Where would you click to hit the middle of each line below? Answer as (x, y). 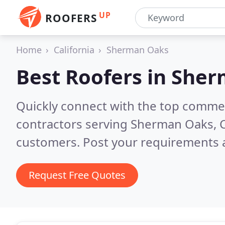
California (74, 50)
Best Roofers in (94, 77)
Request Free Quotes (77, 175)
